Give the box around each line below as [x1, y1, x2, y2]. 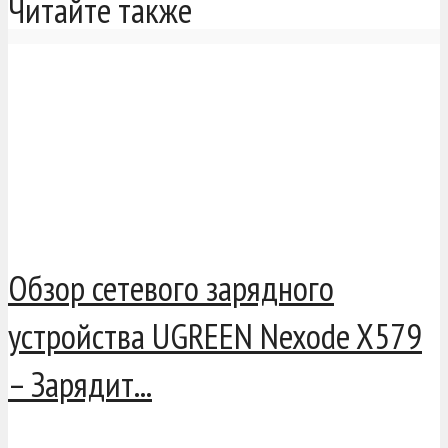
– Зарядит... [8, 361, 152, 408]
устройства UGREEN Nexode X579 [8, 313, 422, 360]
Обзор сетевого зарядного [8, 265, 334, 312]
